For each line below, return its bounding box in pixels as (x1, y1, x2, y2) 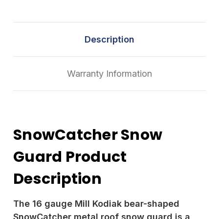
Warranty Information (67, 68, 152, 79)
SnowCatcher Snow (13, 125, 162, 145)
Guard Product (13, 147, 127, 167)
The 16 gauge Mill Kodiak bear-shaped (13, 198, 179, 209)
